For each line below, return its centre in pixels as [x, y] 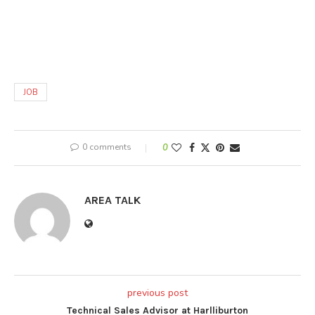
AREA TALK [112, 200]
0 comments [107, 147]
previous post [157, 292]
